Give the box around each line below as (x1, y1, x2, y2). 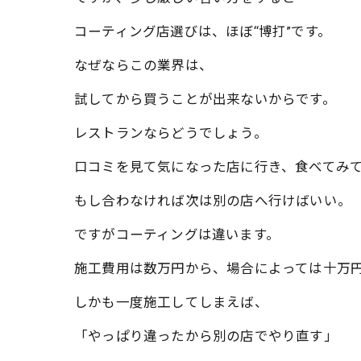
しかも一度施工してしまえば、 (74, 295, 268, 310)
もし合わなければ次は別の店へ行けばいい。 (74, 193, 351, 209)
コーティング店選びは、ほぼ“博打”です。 (74, 24, 331, 39)
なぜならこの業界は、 (74, 58, 213, 73)
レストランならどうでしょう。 (74, 126, 268, 141)
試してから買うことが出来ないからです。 (74, 92, 336, 107)
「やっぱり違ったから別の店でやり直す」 (74, 329, 338, 344)
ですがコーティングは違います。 (74, 227, 280, 243)
